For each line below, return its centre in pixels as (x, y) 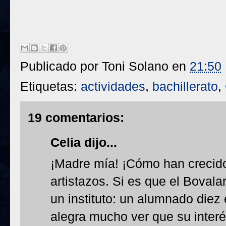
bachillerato (185, 86)
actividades (113, 86)
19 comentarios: (76, 118)
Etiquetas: (50, 86)
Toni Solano (135, 66)
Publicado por (61, 66)
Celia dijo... (84, 142)
